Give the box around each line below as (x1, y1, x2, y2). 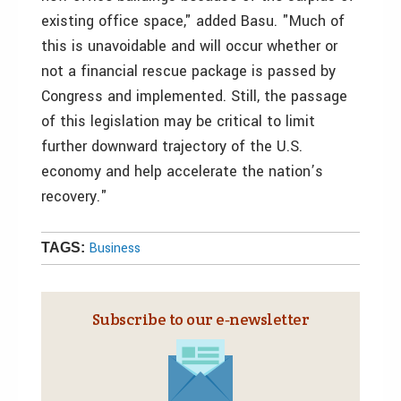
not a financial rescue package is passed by (41, 61, 336, 81)
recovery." (41, 186, 112, 207)
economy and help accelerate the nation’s (41, 161, 323, 182)
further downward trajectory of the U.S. (41, 136, 303, 157)
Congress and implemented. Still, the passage (41, 86, 347, 107)
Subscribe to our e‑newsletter (91, 309, 310, 329)
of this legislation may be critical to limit (41, 111, 315, 132)
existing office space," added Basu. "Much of (41, 11, 345, 31)
